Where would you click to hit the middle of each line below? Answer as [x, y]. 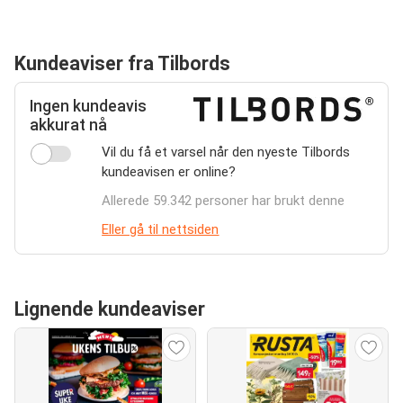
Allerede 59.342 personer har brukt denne [224, 201]
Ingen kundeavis [88, 106]
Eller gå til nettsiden [161, 229]
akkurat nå [68, 125]
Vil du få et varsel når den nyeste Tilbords [226, 152]
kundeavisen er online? [169, 172]
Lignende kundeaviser [110, 309]
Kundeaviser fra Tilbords [122, 63]
